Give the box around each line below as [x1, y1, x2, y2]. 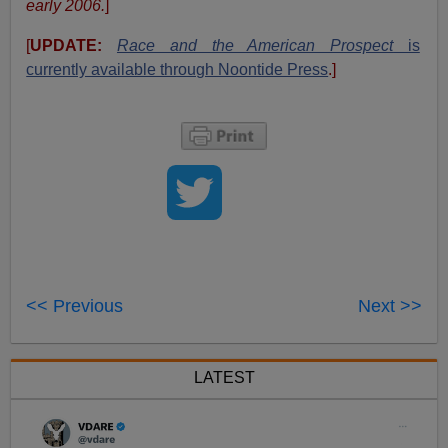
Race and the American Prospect [116, 37, 394, 55]
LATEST [193, 369, 255, 387]
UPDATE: [30, 37, 103, 55]
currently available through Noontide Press [26, 61, 329, 79]
